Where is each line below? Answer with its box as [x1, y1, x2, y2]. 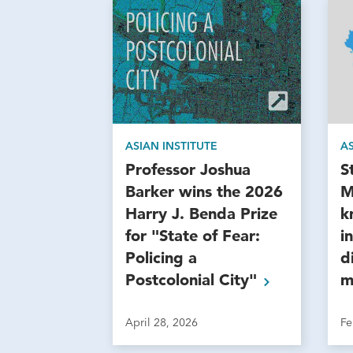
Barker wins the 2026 [125, 182, 284, 202]
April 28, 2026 [125, 315, 199, 330]
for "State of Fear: [125, 226, 261, 246]
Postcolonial [125, 270, 220, 290]
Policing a [125, 248, 198, 268]
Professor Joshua [125, 160, 251, 180]
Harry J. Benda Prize [125, 204, 278, 224]
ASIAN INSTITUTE [125, 139, 218, 154]
